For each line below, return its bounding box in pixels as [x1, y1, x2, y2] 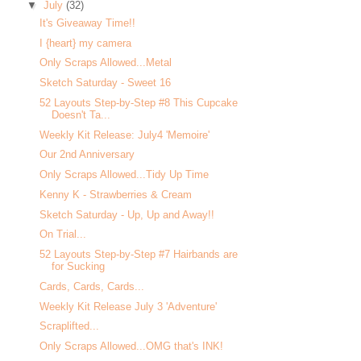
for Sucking [52, 260, 106, 272]
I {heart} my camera [39, 36, 132, 49]
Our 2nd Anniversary [39, 148, 135, 161]
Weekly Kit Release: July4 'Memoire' [39, 128, 210, 141]
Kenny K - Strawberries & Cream [39, 188, 193, 201]
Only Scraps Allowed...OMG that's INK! [39, 340, 224, 352]
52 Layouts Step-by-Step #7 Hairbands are [39, 248, 239, 260]
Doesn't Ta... [52, 108, 111, 121]
